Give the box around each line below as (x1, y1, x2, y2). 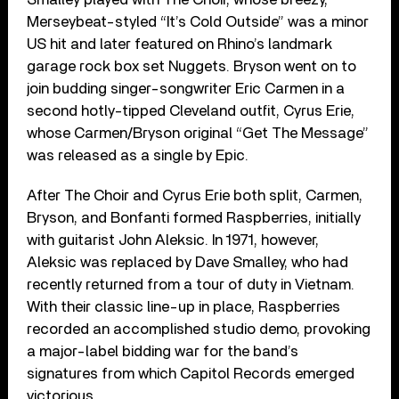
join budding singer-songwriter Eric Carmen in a (27, 80, 346, 96)
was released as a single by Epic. (27, 147, 249, 163)
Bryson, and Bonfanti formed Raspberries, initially (27, 209, 362, 225)
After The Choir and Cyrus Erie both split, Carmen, (27, 187, 363, 203)
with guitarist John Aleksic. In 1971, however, (27, 232, 320, 248)
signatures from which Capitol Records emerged (27, 365, 355, 381)
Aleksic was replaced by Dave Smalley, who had (27, 254, 349, 270)
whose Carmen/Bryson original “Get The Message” (27, 125, 370, 141)
